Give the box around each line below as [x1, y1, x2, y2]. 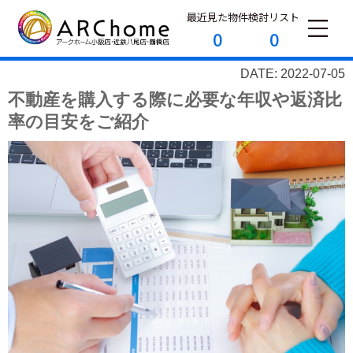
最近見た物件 [187, 9, 249, 25]
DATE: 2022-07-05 [240, 66, 345, 80]
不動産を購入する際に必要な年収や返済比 [8, 89, 342, 110]
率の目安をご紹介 [8, 111, 149, 132]
